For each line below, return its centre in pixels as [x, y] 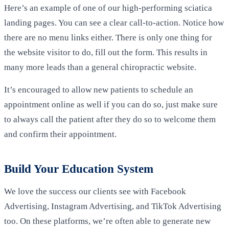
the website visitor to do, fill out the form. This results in [106, 52]
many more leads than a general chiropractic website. [100, 67]
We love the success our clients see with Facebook [95, 191]
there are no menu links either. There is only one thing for [108, 37]
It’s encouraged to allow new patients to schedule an [99, 89]
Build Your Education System [79, 169]
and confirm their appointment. [60, 134]
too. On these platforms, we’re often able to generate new [107, 221]
